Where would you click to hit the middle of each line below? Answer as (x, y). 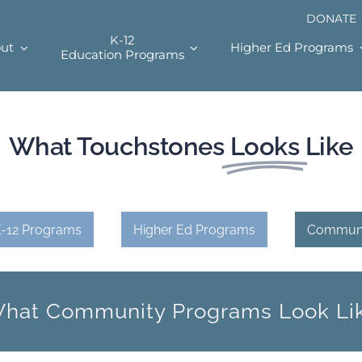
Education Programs (122, 55)
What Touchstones (116, 146)
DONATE (331, 19)
